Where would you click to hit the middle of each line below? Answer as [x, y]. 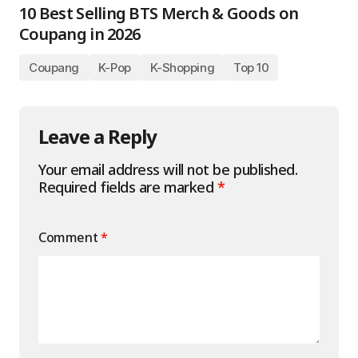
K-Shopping [182, 68]
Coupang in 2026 [80, 34]
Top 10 [251, 68]
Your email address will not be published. [168, 169]
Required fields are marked [128, 187]
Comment [70, 237]
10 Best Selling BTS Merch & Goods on [159, 13]
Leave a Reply [98, 136]
